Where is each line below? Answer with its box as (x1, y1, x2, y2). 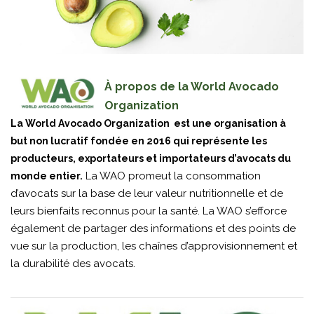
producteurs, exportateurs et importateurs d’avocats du (11, 152, 291, 164)
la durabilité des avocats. (11, 257, 135, 270)
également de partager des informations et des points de (11, 221, 296, 235)
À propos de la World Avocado (104, 79, 279, 93)
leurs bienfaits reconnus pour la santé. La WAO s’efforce (11, 204, 287, 217)
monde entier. (11, 170, 83, 182)
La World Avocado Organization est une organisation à (11, 117, 286, 129)
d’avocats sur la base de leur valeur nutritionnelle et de (11, 186, 283, 200)
